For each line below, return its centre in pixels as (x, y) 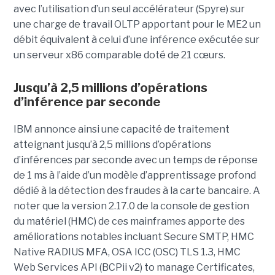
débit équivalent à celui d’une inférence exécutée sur (136, 39)
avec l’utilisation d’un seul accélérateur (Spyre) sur (129, 9)
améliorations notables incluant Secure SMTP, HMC (134, 236)
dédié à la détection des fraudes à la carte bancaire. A (137, 190)
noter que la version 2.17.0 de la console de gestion (131, 206)
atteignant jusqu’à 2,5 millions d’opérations (112, 144)
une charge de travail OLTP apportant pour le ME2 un (137, 24)
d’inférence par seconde (87, 102)
